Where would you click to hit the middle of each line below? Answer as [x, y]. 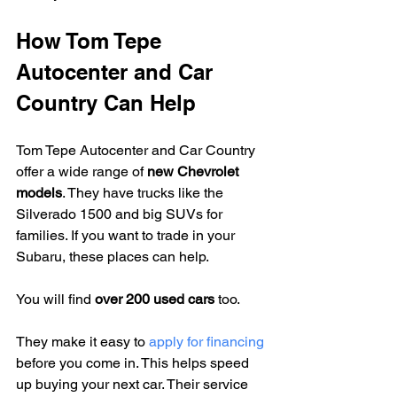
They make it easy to [82, 341]
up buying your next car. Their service [134, 384]
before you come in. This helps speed [134, 362]
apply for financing [206, 341]
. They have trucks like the [144, 192]
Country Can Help [106, 102]
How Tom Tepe [92, 40]
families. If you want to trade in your [127, 235]
